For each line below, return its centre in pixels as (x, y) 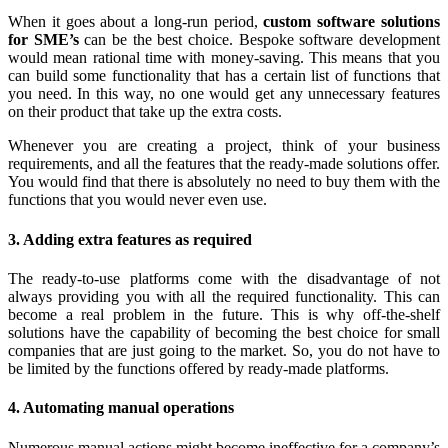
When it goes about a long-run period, (136, 22)
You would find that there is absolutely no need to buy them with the (224, 182)
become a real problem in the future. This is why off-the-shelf (224, 314)
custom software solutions (352, 22)
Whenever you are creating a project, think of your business (224, 146)
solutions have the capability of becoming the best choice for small (224, 332)
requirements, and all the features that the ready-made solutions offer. (224, 164)
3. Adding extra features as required (130, 239)
